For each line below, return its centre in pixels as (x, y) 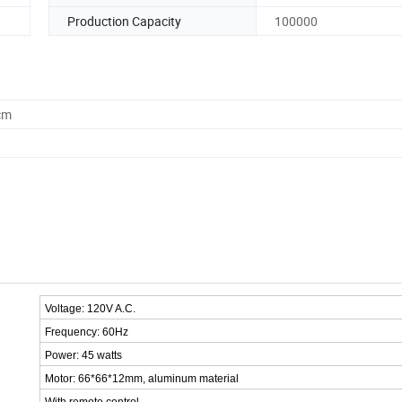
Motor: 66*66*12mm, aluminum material (142, 379)
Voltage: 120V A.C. (90, 309)
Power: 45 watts (83, 356)
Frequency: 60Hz (87, 332)
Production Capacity (124, 21)
